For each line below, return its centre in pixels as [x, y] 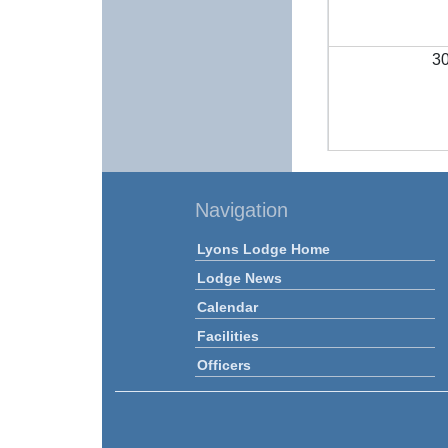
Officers [224, 364]
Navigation [241, 209]
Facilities [228, 335]
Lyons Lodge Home [263, 248]
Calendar [227, 306]
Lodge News [239, 277]
